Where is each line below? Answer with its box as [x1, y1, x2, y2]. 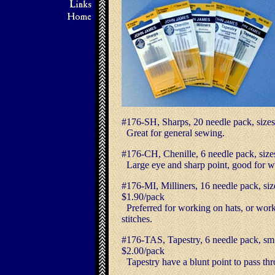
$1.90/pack [122, 192, 165, 202]
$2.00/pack [122, 246, 165, 256]
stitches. [122, 214, 152, 224]
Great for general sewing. [122, 128, 225, 138]
